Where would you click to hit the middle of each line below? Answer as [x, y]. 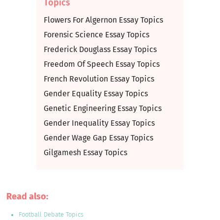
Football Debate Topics [51, 214]
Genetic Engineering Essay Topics [102, 108]
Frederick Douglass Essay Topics [100, 49]
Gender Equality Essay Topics [96, 93]
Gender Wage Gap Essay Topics [98, 137]
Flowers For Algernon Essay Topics [103, 20]
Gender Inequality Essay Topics [99, 123]
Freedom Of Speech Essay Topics [101, 64]
